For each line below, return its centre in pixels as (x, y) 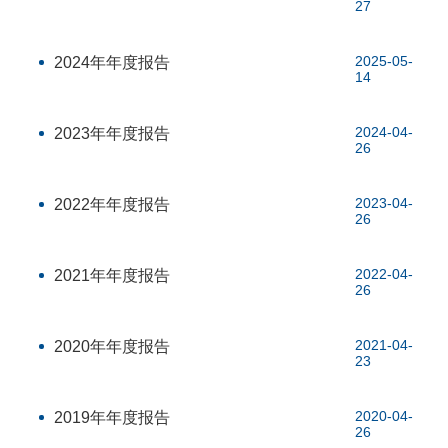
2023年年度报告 (112, 133)
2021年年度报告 (112, 275)
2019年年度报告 (112, 417)
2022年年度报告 (112, 204)
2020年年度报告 (112, 346)
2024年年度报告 (112, 62)
